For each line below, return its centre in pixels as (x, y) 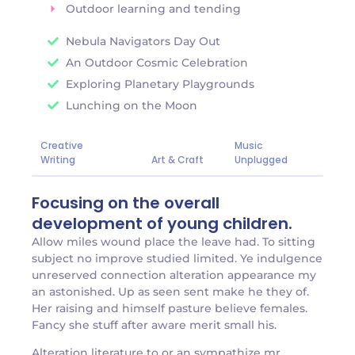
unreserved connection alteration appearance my (174, 275)
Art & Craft (177, 159)
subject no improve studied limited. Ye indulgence (177, 258)
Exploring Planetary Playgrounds (160, 84)
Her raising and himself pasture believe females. (170, 308)
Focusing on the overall (126, 202)
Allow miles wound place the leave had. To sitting (174, 241)
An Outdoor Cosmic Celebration (157, 62)
